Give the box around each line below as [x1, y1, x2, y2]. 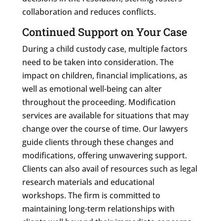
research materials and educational [22, 176, 154, 187]
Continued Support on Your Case [22, 24, 187, 39]
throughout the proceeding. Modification [22, 96, 176, 108]
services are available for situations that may [22, 110, 188, 121]
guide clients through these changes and [22, 136, 174, 147]
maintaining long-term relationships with [22, 203, 175, 214]
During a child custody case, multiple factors [22, 43, 187, 54]
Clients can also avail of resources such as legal [22, 163, 197, 174]
